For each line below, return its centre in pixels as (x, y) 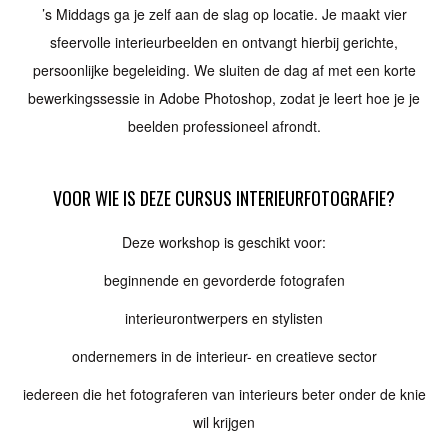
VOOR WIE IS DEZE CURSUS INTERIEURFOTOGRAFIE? (224, 198)
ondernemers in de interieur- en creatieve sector (224, 356)
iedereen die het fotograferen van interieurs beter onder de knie (224, 394)
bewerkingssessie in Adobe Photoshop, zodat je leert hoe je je (224, 98)
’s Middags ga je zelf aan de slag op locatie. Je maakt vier (224, 14)
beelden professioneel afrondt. (224, 126)
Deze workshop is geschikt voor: (224, 242)
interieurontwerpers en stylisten (224, 318)
